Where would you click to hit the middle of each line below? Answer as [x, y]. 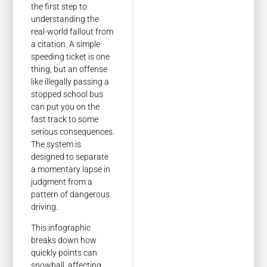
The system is [56, 144]
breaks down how [64, 240]
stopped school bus [67, 94]
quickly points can [64, 253]
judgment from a [62, 181]
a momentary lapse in [71, 169]
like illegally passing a [70, 81]
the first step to [59, 6]
